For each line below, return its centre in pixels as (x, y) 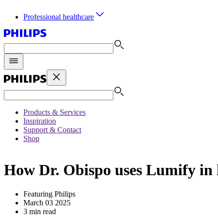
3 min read (40, 211)
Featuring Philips (49, 194)
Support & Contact (52, 130)
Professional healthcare (59, 17)
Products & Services (54, 112)
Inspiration (40, 121)
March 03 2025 (47, 202)
